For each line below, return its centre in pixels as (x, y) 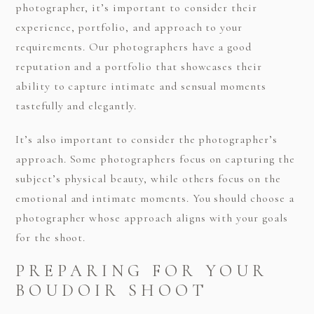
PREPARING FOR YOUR (141, 271)
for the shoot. (50, 237)
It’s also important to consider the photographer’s (146, 139)
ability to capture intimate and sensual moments (141, 86)
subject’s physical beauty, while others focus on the (148, 178)
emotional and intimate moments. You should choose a (155, 198)
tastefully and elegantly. (76, 105)
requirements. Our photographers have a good (134, 47)
